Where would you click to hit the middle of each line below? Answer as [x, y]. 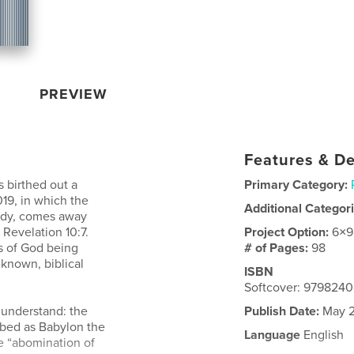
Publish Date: [282, 311]
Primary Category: [296, 185]
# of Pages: [278, 248]
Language [273, 335]
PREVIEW [74, 94]
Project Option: [288, 232]
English [322, 335]
